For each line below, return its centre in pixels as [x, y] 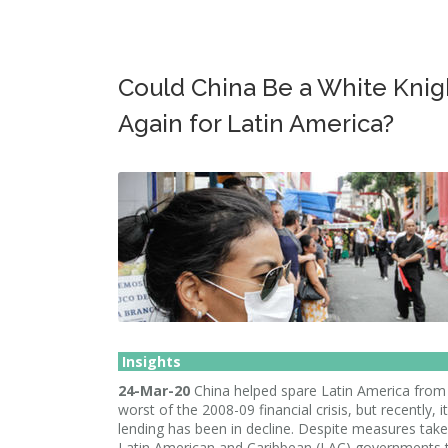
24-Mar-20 [154, 390]
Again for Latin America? [256, 123]
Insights [149, 361]
